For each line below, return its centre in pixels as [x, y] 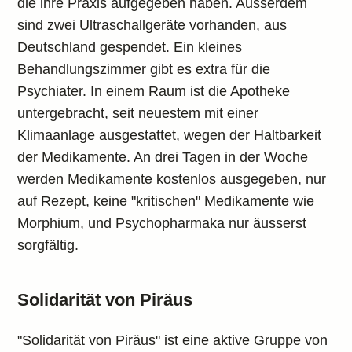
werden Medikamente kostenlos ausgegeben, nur [172, 179]
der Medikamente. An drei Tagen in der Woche [163, 157]
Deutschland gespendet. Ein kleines [130, 47]
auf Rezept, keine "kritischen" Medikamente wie [166, 201]
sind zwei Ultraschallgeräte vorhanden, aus [152, 25]
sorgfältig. [48, 245]
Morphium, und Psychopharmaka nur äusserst [162, 223]
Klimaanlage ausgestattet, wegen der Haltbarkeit [170, 135]
